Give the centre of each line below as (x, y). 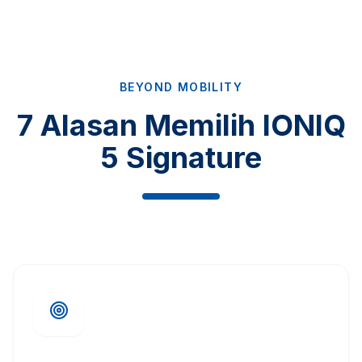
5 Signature (181, 158)
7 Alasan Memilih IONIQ (181, 126)
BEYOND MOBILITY (181, 87)
